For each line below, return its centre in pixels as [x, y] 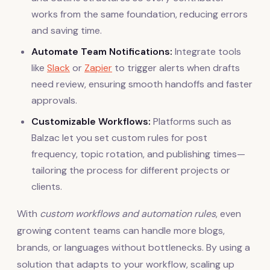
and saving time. [67, 30]
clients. [47, 186]
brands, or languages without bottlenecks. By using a [133, 247]
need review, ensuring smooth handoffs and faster [142, 84]
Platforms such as [191, 121]
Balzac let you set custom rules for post [119, 137]
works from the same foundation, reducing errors [140, 14]
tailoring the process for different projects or [131, 170]
